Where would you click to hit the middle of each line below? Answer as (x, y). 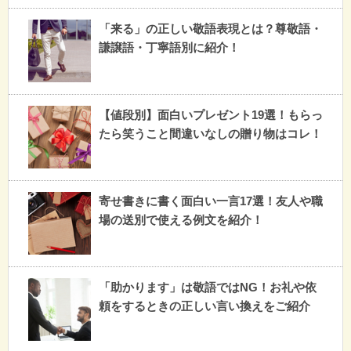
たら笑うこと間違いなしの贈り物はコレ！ (210, 133)
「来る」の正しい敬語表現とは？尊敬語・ (210, 28)
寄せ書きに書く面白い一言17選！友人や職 (211, 201)
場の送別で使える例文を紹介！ (181, 219)
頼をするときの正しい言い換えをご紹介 (204, 306)
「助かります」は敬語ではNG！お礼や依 (208, 287)
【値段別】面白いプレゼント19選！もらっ (211, 114)
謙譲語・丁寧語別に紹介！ (169, 47)
